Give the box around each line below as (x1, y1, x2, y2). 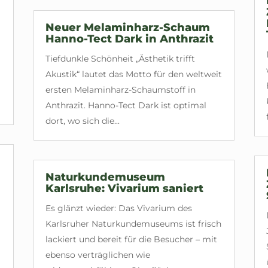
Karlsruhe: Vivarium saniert (45, 181, 203, 195)
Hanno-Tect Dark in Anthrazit (45, 32, 214, 45)
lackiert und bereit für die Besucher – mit (45, 233, 217, 245)
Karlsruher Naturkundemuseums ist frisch (45, 218, 221, 229)
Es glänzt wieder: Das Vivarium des (45, 202, 192, 214)
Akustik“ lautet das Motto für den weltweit (45, 68, 222, 80)
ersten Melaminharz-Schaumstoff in (45, 84, 196, 95)
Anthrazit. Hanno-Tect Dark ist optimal (45, 99, 206, 111)
